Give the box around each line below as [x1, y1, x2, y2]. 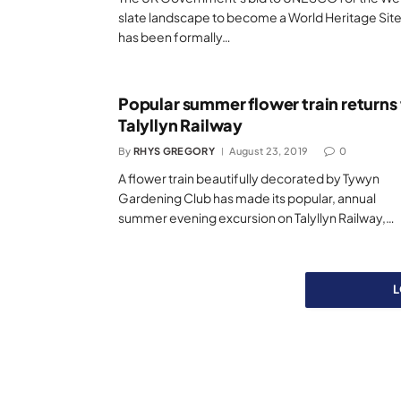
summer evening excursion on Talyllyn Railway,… [118, 209, 395, 226]
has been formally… [118, 29, 231, 45]
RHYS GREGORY [133, 145, 215, 157]
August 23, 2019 [229, 145, 309, 157]
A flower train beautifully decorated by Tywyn [118, 170, 380, 186]
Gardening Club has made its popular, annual [118, 190, 376, 206]
